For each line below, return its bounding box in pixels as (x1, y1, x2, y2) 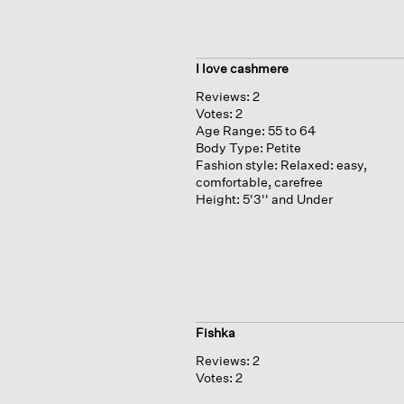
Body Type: (195, 139, 263, 155)
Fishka (195, 325, 235, 341)
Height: (195, 190, 240, 207)
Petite (265, 139, 301, 155)
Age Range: (195, 122, 265, 138)
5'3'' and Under (242, 190, 333, 207)
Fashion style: (195, 156, 278, 172)
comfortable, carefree (195, 173, 323, 189)
